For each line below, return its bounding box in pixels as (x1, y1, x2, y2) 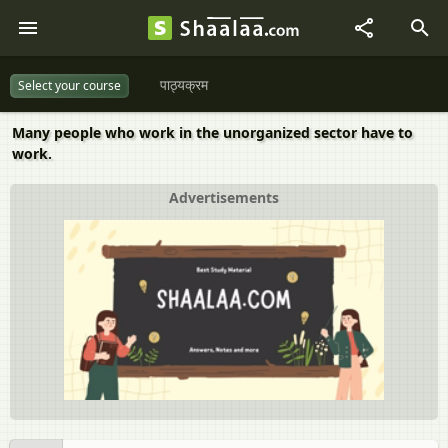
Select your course (18, 76, 121, 94)
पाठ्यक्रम (160, 75, 208, 95)
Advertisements (169, 188, 279, 207)
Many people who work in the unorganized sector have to (12, 123, 413, 142)
